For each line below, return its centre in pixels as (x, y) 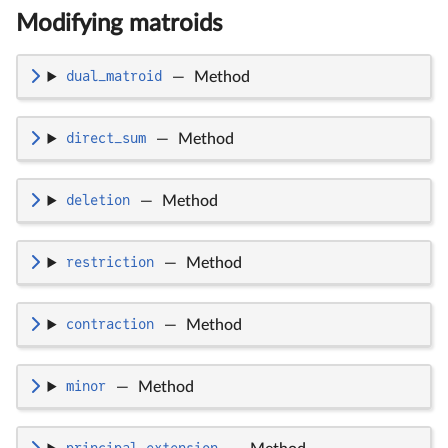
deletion (97, 200)
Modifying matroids (119, 23)
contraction (109, 324)
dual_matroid (113, 76)
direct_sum (105, 138)
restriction (109, 262)
